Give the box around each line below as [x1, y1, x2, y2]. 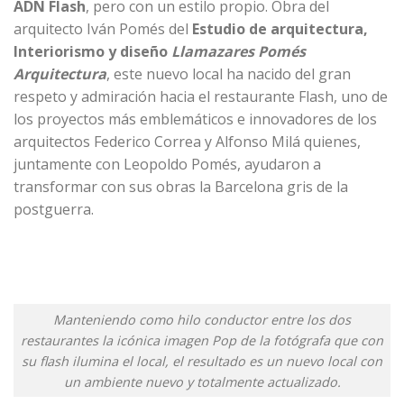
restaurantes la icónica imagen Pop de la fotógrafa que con [21, 331, 383, 349]
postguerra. [14, 199, 94, 220]
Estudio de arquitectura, [192, 19, 368, 40]
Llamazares [171, 41, 254, 62]
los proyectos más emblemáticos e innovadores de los [14, 109, 377, 130]
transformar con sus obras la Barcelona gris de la [14, 177, 348, 197]
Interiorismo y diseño [14, 41, 168, 62]
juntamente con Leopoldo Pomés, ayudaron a [14, 154, 321, 175]
